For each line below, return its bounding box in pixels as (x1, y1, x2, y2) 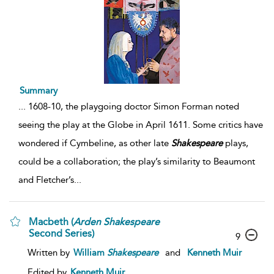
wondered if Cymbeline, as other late (18, 137, 171, 149)
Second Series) (29, 227, 94, 239)
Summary (20, 84, 57, 96)
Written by (28, 246, 72, 258)
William (73, 246, 107, 258)
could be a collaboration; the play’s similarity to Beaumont (18, 155, 255, 167)
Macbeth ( (29, 215, 73, 228)
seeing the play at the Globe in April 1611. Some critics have (18, 119, 263, 130)
